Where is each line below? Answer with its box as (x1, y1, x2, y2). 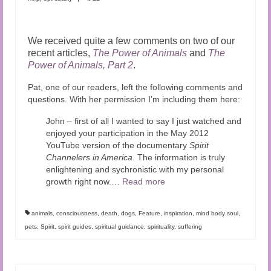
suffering (178, 223, 202, 230)
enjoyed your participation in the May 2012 (46, 128, 209, 138)
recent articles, (28, 47, 93, 58)
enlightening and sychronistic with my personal (46, 164, 224, 174)
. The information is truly (132, 152, 225, 162)
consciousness (56, 209, 97, 217)
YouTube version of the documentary (46, 140, 189, 150)
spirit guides (58, 223, 91, 230)
